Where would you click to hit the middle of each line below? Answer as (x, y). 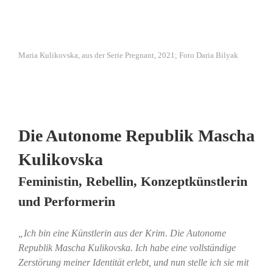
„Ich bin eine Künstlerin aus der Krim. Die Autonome (122, 233)
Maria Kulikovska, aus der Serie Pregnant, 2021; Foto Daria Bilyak (128, 56)
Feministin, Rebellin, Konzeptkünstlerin (133, 181)
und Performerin (66, 201)
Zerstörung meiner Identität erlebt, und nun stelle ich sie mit (133, 262)
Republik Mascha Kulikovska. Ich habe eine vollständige (127, 247)
